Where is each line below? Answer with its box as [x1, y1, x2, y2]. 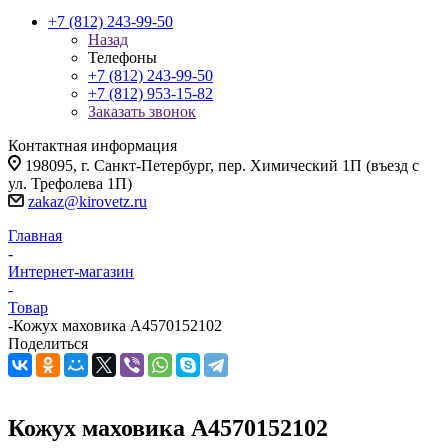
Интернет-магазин [8, 263, 134, 280]
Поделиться [8, 335, 88, 352]
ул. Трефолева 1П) [8, 175, 132, 192]
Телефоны [88, 49, 157, 66]
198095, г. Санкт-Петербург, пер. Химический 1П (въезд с [25, 157, 419, 174]
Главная [8, 227, 62, 244]
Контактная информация [8, 137, 177, 154]
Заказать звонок [88, 103, 196, 120]
